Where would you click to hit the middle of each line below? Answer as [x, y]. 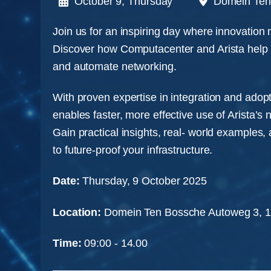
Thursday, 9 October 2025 [145, 181]
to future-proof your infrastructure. [133, 150]
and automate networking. [115, 66]
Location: [77, 212]
